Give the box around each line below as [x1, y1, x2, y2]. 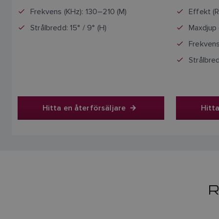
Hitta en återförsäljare [42, 102, 126, 114]
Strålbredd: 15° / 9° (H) [30, 22, 107, 32]
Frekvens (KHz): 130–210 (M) [30, 6, 127, 16]
